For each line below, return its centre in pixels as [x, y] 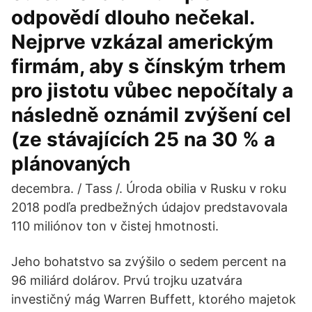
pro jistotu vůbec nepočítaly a [152, 91]
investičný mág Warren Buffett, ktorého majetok [154, 299]
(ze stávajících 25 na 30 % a [143, 139]
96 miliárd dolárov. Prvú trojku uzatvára [127, 280]
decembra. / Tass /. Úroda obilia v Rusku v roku [149, 188]
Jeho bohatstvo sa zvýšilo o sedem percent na [149, 262]
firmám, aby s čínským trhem [149, 66]
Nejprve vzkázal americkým [142, 42]
